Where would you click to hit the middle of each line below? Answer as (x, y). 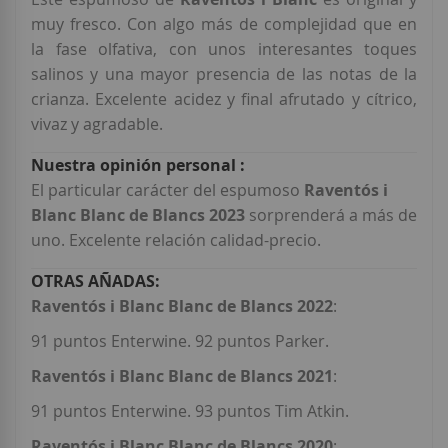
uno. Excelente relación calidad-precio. (176, 240)
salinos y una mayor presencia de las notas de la (224, 74)
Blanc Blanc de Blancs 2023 (138, 215)
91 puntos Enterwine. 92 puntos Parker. (180, 341)
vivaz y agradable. (97, 124)
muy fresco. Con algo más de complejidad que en (224, 24)
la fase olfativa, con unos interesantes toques (224, 49)
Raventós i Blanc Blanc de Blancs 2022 (182, 306)
